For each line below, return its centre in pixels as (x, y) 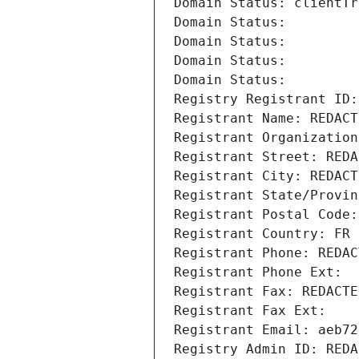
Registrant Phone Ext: (258, 272)
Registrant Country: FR (262, 234)
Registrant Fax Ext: (250, 311)
